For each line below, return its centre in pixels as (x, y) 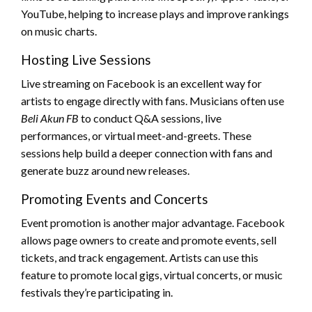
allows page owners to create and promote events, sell (149, 240)
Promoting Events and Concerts (115, 198)
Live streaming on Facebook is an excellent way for (141, 83)
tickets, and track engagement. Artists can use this (140, 257)
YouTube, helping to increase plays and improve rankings (155, 13)
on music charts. (59, 31)
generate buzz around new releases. (105, 170)
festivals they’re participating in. (97, 292)
